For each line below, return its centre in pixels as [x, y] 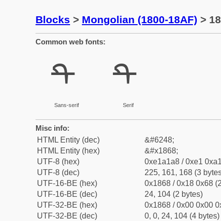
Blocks [53, 19]
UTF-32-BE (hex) [67, 205]
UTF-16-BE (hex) [67, 183]
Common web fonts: [71, 42]
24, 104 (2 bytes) [174, 194]
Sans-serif [66, 105]
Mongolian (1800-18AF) [140, 19]
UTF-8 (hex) [58, 162]
